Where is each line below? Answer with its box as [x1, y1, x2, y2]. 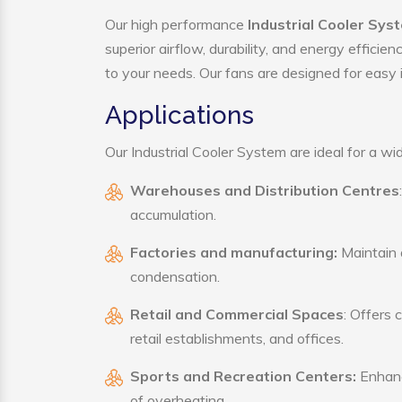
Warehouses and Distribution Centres [130, 181, 399, 199]
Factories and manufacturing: [130, 243, 337, 261]
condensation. [130, 267, 220, 285]
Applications [105, 100, 254, 130]
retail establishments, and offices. [130, 329, 344, 347]
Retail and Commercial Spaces [130, 305, 344, 323]
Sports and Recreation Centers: [130, 367, 356, 385]
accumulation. [130, 205, 216, 223]
